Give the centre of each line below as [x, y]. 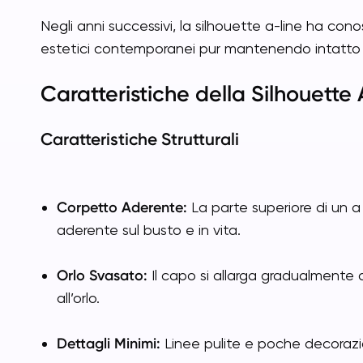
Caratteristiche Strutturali [140, 139]
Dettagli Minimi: [109, 344]
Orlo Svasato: [102, 275]
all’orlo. [78, 298]
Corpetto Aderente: [122, 207]
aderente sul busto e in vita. [149, 230]
